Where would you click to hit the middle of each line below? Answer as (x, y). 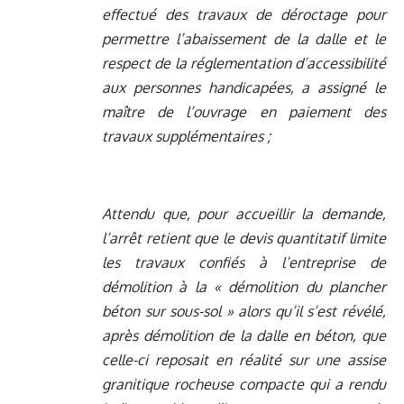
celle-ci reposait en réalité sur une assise (244, 360)
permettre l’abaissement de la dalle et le (244, 39)
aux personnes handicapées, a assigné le (244, 88)
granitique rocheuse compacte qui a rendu (244, 385)
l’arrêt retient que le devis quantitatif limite (244, 239)
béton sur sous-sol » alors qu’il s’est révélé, (244, 312)
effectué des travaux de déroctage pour (244, 15)
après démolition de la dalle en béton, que (244, 336)
